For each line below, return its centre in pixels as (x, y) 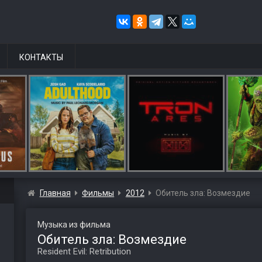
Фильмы (98, 193)
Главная (55, 193)
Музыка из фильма (74, 225)
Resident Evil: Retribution (84, 251)
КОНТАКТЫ (41, 57)
